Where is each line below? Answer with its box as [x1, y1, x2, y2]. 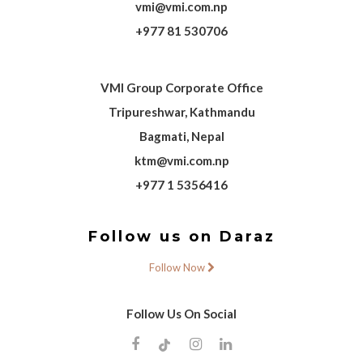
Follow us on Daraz [88, 228, 275, 246]
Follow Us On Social [126, 306, 237, 321]
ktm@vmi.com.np [134, 153, 229, 168]
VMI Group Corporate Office [100, 80, 263, 95]
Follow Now [148, 261, 207, 274]
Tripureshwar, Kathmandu [108, 105, 255, 119]
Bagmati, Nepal [139, 129, 224, 143]
